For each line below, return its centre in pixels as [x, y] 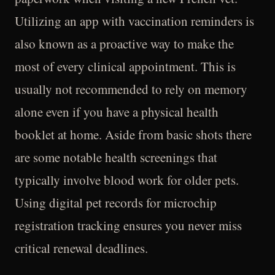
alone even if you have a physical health [117, 112]
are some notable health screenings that [116, 157]
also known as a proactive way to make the [124, 44]
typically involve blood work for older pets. [127, 180]
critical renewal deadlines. [81, 248]
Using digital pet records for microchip [116, 203]
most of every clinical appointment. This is [125, 66]
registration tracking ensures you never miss [128, 225]
